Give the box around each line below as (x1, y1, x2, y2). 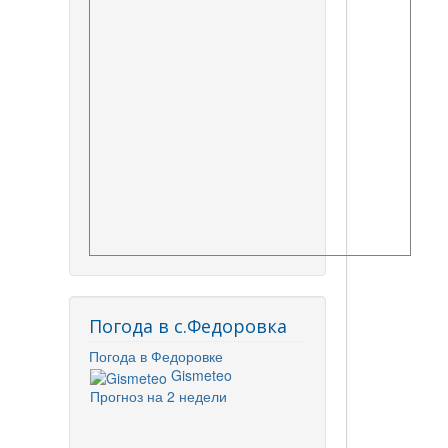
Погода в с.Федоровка (88, 314, 287, 339)
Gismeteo (170, 365, 232, 386)
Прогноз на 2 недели (89, 385, 227, 406)
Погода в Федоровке (88, 346, 223, 367)
